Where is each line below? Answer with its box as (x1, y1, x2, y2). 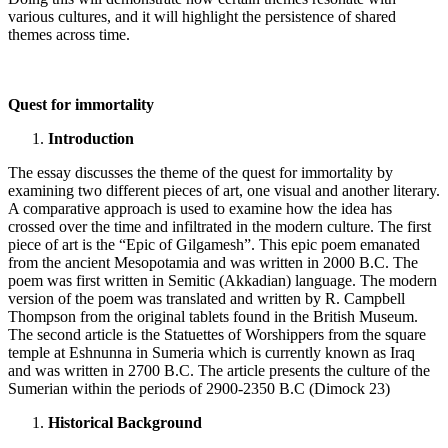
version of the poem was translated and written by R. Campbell (8, 289, 405, 307)
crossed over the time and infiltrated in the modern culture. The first (8, 217, 431, 235)
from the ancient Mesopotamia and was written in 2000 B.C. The (8, 253, 418, 271)
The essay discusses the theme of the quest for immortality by (8, 163, 393, 181)
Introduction (48, 129, 134, 147)
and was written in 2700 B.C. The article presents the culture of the (8, 361, 430, 379)
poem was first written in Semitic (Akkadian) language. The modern (8, 271, 437, 289)
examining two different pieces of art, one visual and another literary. (8, 181, 440, 199)
